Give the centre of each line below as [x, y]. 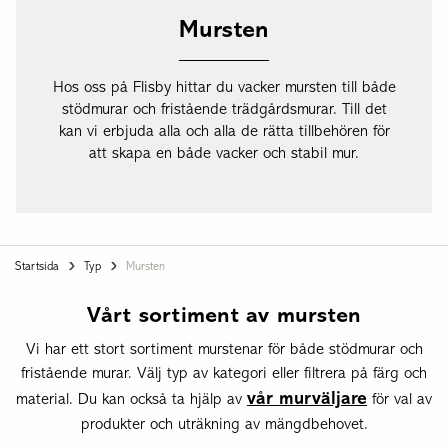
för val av [399, 400]
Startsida [37, 267]
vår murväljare [307, 399]
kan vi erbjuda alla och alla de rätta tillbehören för [224, 132]
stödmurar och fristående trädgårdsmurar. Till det [224, 110]
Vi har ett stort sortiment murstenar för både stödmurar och [224, 350]
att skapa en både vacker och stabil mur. [224, 154]
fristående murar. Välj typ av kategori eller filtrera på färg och [224, 374]
